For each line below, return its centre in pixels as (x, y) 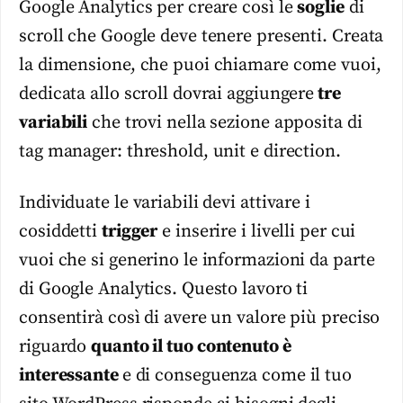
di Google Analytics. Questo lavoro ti (164, 289)
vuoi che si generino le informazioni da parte (197, 260)
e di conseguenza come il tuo (237, 375)
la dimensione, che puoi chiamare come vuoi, (200, 66)
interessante (71, 375)
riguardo (55, 346)
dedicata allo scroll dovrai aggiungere (167, 94)
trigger (130, 231)
